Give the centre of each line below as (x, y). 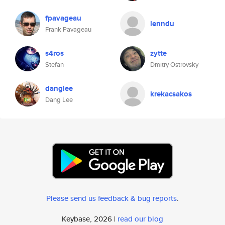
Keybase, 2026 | (90, 219)
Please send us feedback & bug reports (111, 198)
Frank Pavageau (68, 29)
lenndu (162, 24)
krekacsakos (171, 94)
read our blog (140, 219)
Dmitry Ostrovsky (174, 65)
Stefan (54, 65)
